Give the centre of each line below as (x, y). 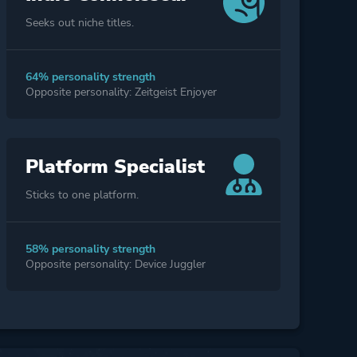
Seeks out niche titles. (79, 23)
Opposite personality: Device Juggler (115, 265)
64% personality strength (90, 77)
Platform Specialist (115, 167)
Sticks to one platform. (82, 195)
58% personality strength (90, 249)
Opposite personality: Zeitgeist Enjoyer (121, 92)
